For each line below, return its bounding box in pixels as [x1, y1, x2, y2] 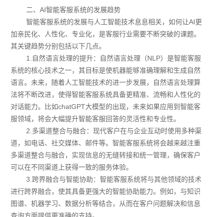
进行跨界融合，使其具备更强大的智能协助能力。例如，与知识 [11, 187, 201, 195]
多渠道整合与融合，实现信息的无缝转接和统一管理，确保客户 [11, 151, 201, 159]
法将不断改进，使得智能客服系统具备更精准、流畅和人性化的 [11, 90, 201, 98]
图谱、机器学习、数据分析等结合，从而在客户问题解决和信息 [11, 199, 201, 207]
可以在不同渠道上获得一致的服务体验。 [11, 163, 133, 171]
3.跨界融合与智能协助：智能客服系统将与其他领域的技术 [26, 175, 202, 183]
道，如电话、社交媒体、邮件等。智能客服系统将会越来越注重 [11, 139, 201, 147]
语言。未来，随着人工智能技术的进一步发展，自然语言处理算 [11, 78, 201, 86]
